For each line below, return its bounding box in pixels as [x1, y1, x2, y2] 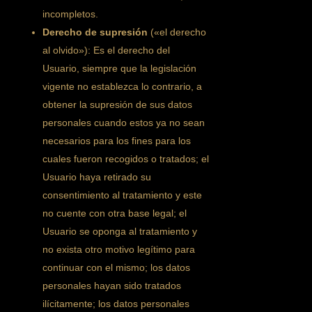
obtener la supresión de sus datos [42, 99, 193, 110]
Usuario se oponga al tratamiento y [42, 226, 198, 237]
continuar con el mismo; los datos [42, 262, 191, 273]
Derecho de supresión [42, 26, 148, 38]
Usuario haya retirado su [42, 171, 152, 182]
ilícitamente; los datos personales [42, 298, 190, 309]
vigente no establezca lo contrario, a [42, 81, 203, 92]
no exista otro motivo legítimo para [42, 244, 196, 255]
